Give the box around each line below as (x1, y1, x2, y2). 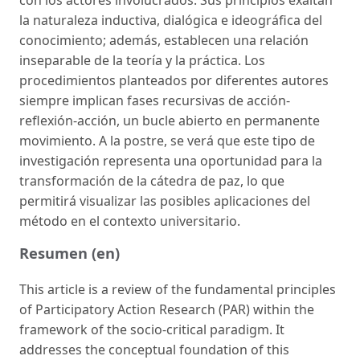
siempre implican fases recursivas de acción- (19, 91, 290, 109)
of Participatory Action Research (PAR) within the (19, 300, 314, 318)
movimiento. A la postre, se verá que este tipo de (19, 131, 315, 149)
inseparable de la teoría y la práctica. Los (19, 51, 265, 69)
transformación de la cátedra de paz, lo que (19, 171, 284, 190)
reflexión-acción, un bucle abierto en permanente (19, 111, 320, 129)
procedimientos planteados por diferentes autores (19, 71, 329, 89)
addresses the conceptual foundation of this (19, 340, 289, 358)
